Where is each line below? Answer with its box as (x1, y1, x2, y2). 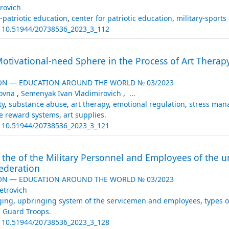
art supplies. (63, 109, 106, 120)
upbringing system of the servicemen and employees (17, 195, 200, 205)
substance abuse (8, 99, 67, 109)
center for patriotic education (71, 13, 172, 23)
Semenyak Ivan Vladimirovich (20, 88, 123, 98)
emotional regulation (112, 99, 185, 109)
